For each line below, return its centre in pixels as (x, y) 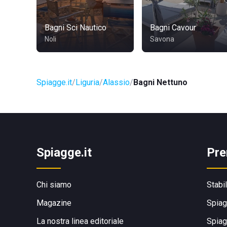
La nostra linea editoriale (80, 221)
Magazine (54, 203)
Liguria (87, 82)
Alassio (116, 82)
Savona (162, 39)
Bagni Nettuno (160, 82)
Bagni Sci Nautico (75, 28)
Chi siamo (54, 185)
